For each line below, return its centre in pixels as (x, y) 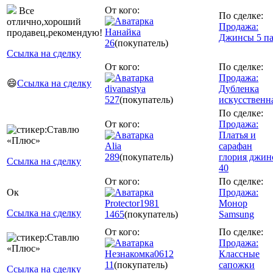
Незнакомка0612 (139, 253)
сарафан (236, 146)
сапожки (237, 264)
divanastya (125, 88)
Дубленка (239, 88)
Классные (239, 253)
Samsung (236, 214)
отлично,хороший (44, 21)
